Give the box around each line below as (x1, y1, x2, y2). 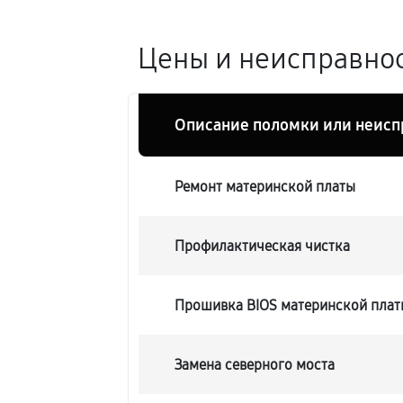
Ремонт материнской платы (175, 177, 356, 195)
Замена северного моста (175, 355, 336, 373)
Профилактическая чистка (175, 237, 351, 255)
